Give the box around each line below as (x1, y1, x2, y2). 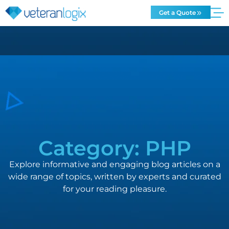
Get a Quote (159, 9, 196, 17)
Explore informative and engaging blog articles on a (9, 159, 220, 169)
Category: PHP (38, 135, 191, 161)
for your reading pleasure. (62, 184, 167, 194)
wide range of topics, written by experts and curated (8, 171, 221, 181)
